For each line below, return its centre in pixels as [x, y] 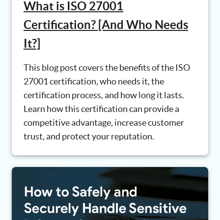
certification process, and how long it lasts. [104, 95]
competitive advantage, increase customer [104, 123]
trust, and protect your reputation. [89, 137]
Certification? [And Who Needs [106, 25]
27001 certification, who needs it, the [94, 82]
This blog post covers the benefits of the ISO [107, 68]
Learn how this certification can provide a [101, 109]
